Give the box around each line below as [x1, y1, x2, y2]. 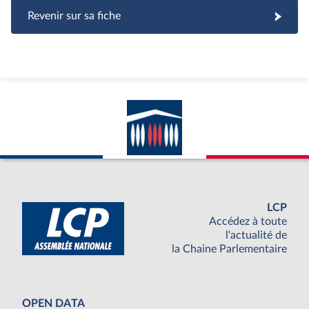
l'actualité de [226, 230, 287, 241]
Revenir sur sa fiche [28, 10, 121, 21]
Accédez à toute [209, 216, 287, 228]
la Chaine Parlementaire [172, 243, 287, 255]
